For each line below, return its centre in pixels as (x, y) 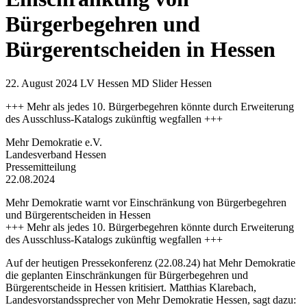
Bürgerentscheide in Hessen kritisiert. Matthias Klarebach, (131, 287)
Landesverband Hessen (56, 154)
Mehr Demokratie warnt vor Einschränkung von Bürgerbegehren (146, 202)
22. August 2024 (43, 83)
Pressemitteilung (41, 167)
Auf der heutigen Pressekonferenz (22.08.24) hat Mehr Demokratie (150, 262)
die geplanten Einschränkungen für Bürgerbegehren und (127, 275)
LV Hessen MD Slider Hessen (146, 83)
